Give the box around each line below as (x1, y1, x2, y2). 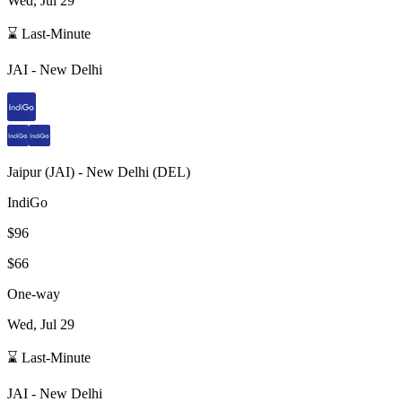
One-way (7, 285, 60, 301)
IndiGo (7, 194, 48, 210)
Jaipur (7, 163, 41, 179)
